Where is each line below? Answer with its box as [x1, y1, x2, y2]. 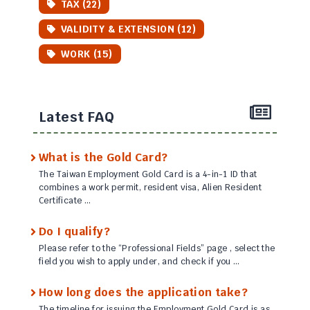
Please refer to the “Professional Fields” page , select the [39, 243, 275, 255]
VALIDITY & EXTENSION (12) [61, 23, 196, 36]
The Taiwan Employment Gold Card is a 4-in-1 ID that [39, 169, 257, 181]
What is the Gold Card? [39, 150, 168, 165]
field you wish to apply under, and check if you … [39, 256, 240, 268]
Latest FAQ [39, 108, 114, 127]
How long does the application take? [39, 285, 248, 300]
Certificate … [39, 195, 91, 207]
